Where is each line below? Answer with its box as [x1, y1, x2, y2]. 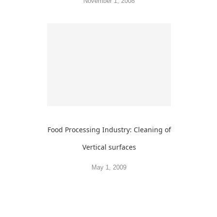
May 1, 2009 [92, 163, 127, 171]
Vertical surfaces [82, 142, 136, 152]
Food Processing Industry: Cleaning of [47, 124, 171, 134]
